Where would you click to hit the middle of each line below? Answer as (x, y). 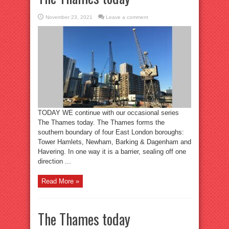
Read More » (60, 181)
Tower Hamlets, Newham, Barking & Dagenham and (114, 142)
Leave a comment (127, 17)
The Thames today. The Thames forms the (101, 122)
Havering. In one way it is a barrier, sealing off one (112, 152)
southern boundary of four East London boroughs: (111, 132)
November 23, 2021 (69, 17)
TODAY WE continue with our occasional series (108, 113)
